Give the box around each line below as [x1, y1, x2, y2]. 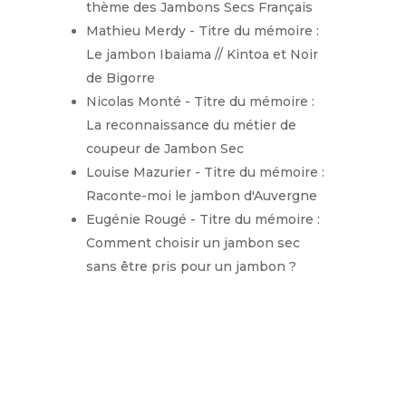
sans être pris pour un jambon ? [85, 258, 296, 275]
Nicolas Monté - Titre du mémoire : [85, 93, 314, 110]
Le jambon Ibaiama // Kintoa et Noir [85, 46, 318, 63]
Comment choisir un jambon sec [85, 235, 300, 251]
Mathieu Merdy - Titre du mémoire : [85, 23, 319, 39]
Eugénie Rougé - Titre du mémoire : [85, 211, 320, 227]
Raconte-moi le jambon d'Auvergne [85, 188, 317, 204]
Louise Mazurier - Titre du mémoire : [85, 164, 324, 180]
